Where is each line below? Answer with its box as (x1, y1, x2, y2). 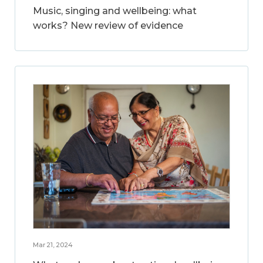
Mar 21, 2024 (33, 241, 73, 249)
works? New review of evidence (33, 20, 183, 32)
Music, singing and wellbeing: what (33, 5, 197, 17)
